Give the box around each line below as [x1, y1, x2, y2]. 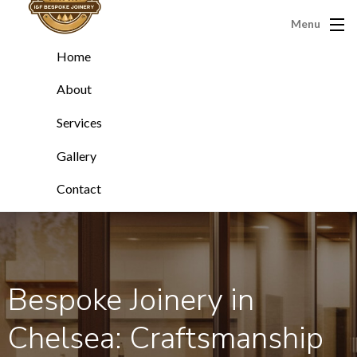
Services [57, 114, 102, 130]
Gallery [57, 147, 96, 163]
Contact [57, 181, 101, 197]
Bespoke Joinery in [8, 279, 254, 320]
